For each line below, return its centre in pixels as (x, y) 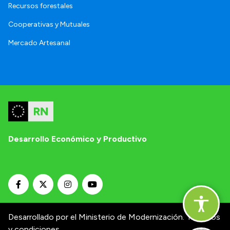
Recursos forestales (41, 6)
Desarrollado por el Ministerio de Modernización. (96, 217)
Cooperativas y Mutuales (49, 24)
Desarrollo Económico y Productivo (78, 139)
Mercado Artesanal (39, 43)
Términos (203, 217)
